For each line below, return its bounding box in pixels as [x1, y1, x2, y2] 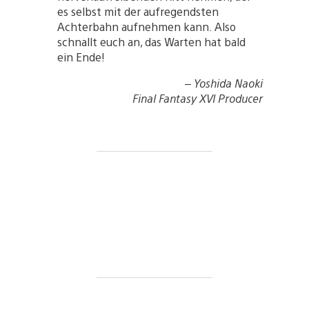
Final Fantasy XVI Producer [132, 91, 263, 106]
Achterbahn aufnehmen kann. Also [57, 19, 236, 34]
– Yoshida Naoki [184, 76, 263, 91]
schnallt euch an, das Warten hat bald [57, 34, 246, 50]
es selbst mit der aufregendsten [57, 4, 219, 19]
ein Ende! [57, 50, 105, 65]
